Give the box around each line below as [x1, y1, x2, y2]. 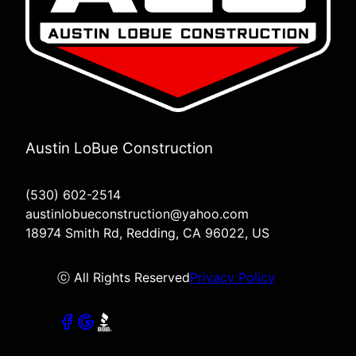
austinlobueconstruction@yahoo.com [25, 205, 249, 222]
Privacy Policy [190, 269, 275, 285]
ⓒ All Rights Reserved [57, 269, 190, 285]
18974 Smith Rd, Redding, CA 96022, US [25, 224, 269, 241]
